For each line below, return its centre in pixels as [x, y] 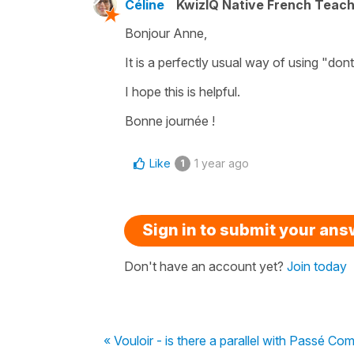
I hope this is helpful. [183, 91]
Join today [317, 266]
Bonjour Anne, [166, 33]
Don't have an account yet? [205, 266]
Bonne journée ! [170, 121]
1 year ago [222, 163]
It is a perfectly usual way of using [222, 62]
